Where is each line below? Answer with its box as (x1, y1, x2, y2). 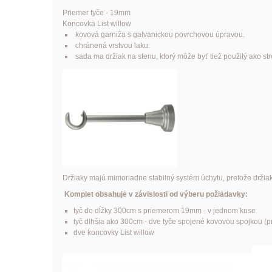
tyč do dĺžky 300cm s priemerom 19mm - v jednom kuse (73, 206, 256, 215)
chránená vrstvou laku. (73, 41, 150, 50)
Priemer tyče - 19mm (62, 8, 131, 18)
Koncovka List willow (62, 19, 131, 29)
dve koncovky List (73, 228, 134, 237)
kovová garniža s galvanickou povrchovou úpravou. (73, 30, 245, 39)
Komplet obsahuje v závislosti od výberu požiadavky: (64, 189, 248, 199)
